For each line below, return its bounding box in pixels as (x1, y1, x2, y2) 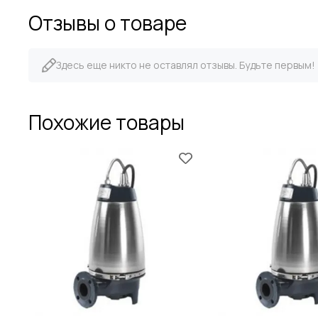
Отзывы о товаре (28, 9, 187, 36)
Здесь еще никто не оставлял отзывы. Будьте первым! (56, 58, 315, 72)
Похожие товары (28, 109, 185, 136)
